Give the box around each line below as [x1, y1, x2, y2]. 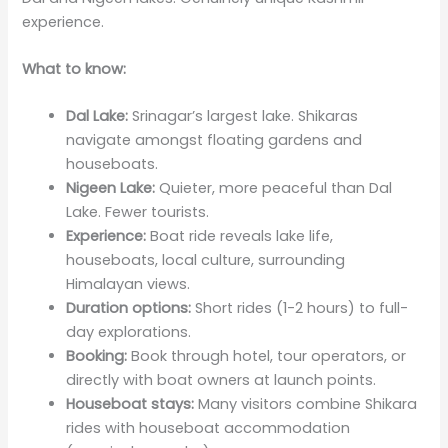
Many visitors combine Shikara [194, 394, 418, 415]
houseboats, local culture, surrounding [66, 250, 346, 271]
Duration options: [66, 298, 192, 319]
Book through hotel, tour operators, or [127, 346, 407, 367]
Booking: [66, 346, 128, 367]
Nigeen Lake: [66, 178, 156, 199]
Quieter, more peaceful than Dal [155, 178, 393, 199]
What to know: [22, 58, 127, 79]
